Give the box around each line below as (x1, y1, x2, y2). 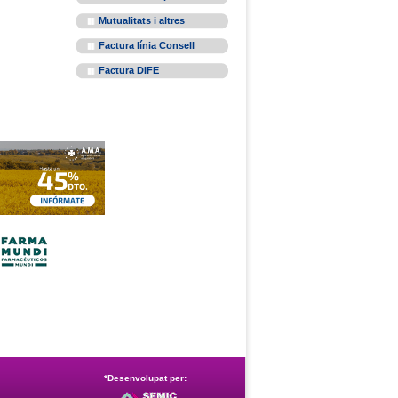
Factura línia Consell (99, 40, 195, 51)
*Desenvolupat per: (104, 373, 187, 383)
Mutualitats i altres (99, 15, 185, 26)
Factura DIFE (99, 65, 159, 76)
